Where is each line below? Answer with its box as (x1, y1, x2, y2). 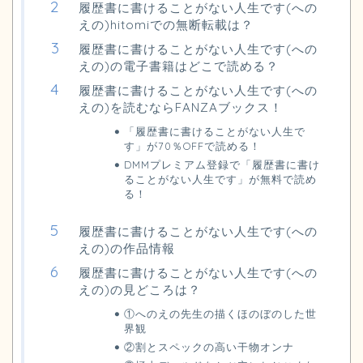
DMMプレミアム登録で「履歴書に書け (123, 157, 320, 171)
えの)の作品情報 (79, 240, 175, 256)
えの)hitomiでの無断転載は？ (79, 16, 254, 32)
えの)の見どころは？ (79, 281, 201, 297)
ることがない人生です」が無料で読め (123, 172, 317, 186)
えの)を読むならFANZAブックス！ (79, 99, 283, 115)
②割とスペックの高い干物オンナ (123, 340, 294, 353)
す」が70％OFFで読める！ (123, 139, 261, 152)
